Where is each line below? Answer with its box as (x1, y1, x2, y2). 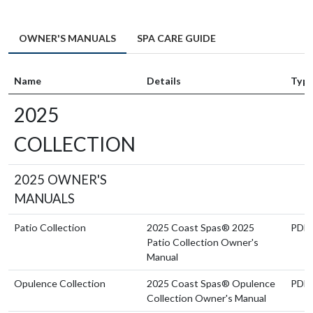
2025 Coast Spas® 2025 (147, 221, 254, 233)
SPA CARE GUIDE (137, 31, 216, 44)
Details (147, 74, 181, 87)
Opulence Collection (14, 277, 105, 289)
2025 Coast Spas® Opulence (147, 277, 275, 289)
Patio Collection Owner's (147, 235, 259, 248)
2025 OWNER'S (14, 171, 107, 187)
